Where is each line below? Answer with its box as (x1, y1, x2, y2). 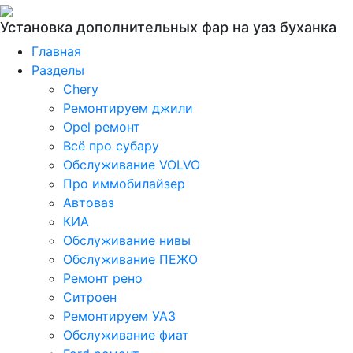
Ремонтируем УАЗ (63, 308, 176, 324)
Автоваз (63, 195, 114, 210)
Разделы (32, 62, 84, 78)
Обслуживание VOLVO (63, 157, 200, 173)
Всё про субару (63, 138, 159, 154)
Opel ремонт (63, 119, 140, 135)
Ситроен (63, 289, 117, 305)
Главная (32, 43, 81, 59)
